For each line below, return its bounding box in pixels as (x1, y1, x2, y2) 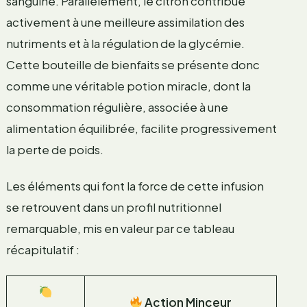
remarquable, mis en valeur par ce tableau (5, 220, 234, 236)
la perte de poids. (5, 141, 103, 157)
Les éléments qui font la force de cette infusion (5, 177, 264, 193)
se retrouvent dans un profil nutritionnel (5, 199, 221, 214)
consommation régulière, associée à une (5, 99, 228, 114)
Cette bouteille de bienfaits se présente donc (5, 56, 260, 72)
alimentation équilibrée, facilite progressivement (5, 120, 277, 136)
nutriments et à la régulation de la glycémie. (5, 35, 245, 51)
